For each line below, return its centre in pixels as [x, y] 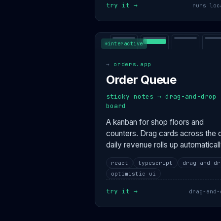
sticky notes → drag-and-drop [161, 96]
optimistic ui [133, 174]
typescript [155, 163]
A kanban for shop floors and [155, 122]
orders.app [132, 64]
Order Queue [141, 80]
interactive [125, 43]
